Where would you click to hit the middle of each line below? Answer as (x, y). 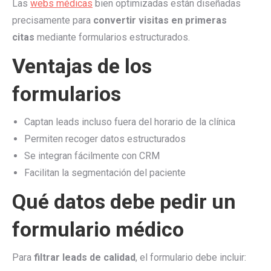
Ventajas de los (82, 66)
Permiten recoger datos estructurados (105, 139)
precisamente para (53, 20)
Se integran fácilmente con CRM (92, 156)
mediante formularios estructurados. (112, 37)
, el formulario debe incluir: (191, 257)
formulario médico (98, 229)
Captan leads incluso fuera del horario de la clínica (130, 122)
